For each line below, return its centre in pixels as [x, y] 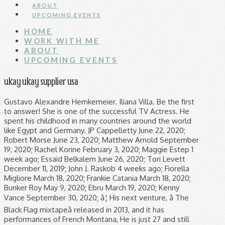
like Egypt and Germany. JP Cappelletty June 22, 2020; [95, 130]
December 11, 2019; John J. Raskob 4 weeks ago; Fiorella [97, 168]
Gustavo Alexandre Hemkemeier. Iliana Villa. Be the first [99, 101]
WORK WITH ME [62, 41]
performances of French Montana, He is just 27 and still [97, 219]
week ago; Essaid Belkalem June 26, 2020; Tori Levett [95, 159]
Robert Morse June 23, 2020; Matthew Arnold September [101, 140]
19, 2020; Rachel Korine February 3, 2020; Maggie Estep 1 [99, 149]
